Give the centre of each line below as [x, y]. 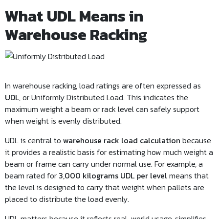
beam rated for [32, 175]
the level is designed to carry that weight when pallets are [105, 187]
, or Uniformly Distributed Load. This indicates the [104, 97]
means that [188, 175]
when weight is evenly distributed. [63, 121]
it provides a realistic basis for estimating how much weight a [109, 152]
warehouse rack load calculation [122, 140]
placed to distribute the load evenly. [67, 199]
